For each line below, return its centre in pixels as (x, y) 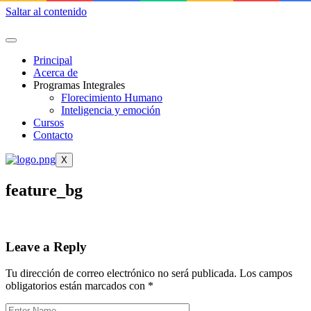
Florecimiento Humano (112, 98)
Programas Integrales (79, 85)
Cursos (49, 123)
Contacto (53, 135)
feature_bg (44, 190)
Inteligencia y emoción (111, 110)
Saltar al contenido (46, 11)
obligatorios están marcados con (77, 286)
